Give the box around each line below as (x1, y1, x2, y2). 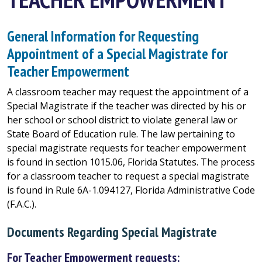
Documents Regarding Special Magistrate (7, 222, 217, 240)
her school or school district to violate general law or (7, 113, 237, 126)
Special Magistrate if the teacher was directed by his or (7, 99, 246, 112)
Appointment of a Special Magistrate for (7, 44, 227, 63)
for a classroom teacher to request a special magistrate (7, 170, 249, 182)
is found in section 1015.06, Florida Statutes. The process (7, 156, 255, 168)
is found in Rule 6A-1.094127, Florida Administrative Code (7, 184, 255, 196)
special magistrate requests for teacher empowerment (7, 142, 246, 154)
